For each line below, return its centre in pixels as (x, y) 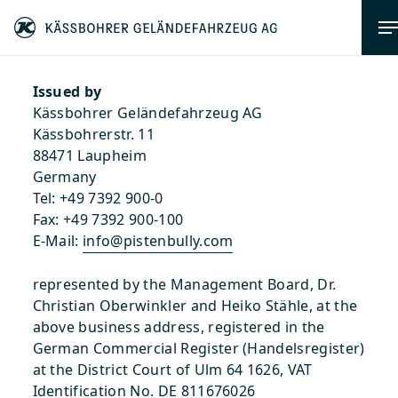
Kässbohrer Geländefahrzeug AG (147, 113)
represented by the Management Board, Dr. (184, 284)
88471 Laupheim (89, 155)
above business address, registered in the (179, 327)
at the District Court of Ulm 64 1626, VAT (172, 370)
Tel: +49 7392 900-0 (98, 198)
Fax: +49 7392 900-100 (108, 219)
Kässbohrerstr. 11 (93, 134)
